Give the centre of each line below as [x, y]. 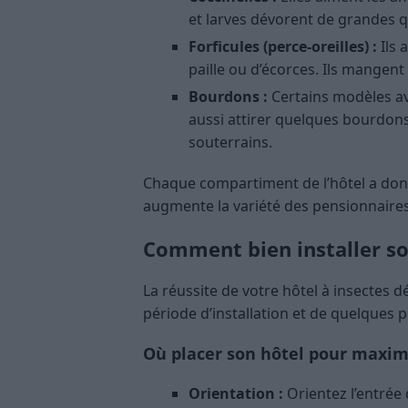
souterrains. [230, 143]
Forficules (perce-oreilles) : [283, 47]
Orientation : [236, 394]
